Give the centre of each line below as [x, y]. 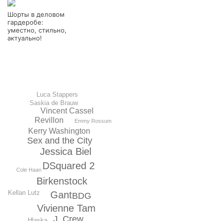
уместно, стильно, [37, 30]
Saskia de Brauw [54, 103]
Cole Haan [29, 169]
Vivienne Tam [66, 208]
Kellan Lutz [24, 192]
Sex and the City [59, 141]
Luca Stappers [57, 95]
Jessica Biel [66, 152]
